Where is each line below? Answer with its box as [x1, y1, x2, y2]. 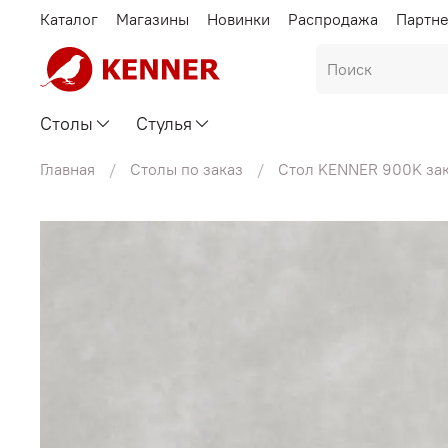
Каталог [40, 8, 98, 29]
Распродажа [288, 8, 378, 29]
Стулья [136, 111, 193, 135]
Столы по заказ [130, 158, 243, 179]
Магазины [116, 8, 189, 29]
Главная [40, 158, 95, 179]
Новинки [207, 8, 270, 29]
